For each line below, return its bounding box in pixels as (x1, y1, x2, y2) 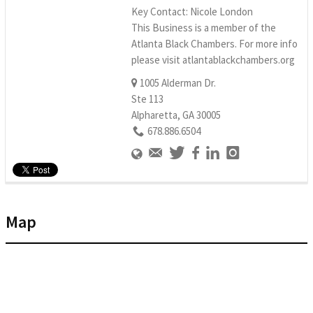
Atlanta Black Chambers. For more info (131, 36, 298, 50)
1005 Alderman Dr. (138, 75, 216, 89)
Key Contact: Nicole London (131, 4, 253, 18)
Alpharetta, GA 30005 (131, 108, 221, 122)
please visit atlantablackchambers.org (131, 52, 295, 66)
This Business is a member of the (131, 20, 276, 34)
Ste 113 (131, 92, 163, 105)
